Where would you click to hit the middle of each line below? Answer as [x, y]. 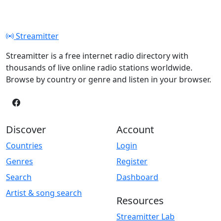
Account [135, 129]
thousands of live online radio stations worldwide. [99, 67]
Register [132, 161]
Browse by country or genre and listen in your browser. [109, 79]
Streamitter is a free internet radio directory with [97, 55]
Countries [24, 145]
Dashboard [137, 177]
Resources [140, 200]
